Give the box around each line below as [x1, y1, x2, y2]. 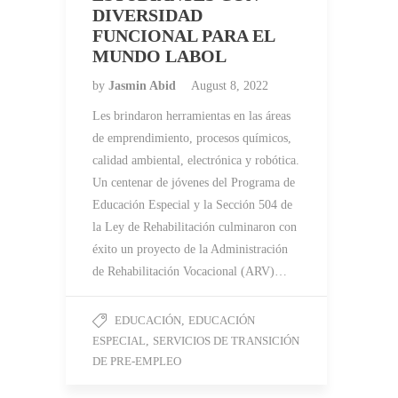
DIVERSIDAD [92, 5, 203, 26]
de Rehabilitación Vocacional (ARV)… [92, 265, 287, 279]
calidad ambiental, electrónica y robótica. [92, 154, 299, 168]
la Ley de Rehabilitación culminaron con [92, 220, 297, 235]
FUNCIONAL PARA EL [92, 26, 275, 46]
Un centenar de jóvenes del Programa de [92, 176, 295, 190]
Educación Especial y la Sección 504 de [92, 198, 292, 212]
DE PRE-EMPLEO [92, 354, 181, 369]
